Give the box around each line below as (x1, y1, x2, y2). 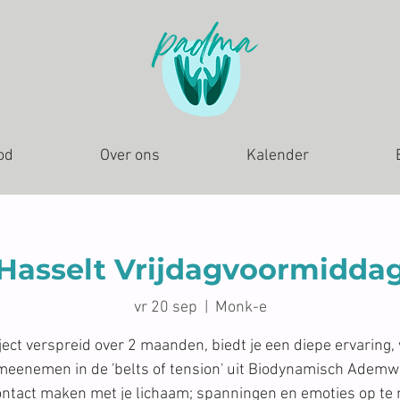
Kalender (246, 146, 309, 165)
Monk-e (214, 297, 267, 317)
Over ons (100, 146, 160, 165)
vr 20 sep (133, 297, 197, 317)
